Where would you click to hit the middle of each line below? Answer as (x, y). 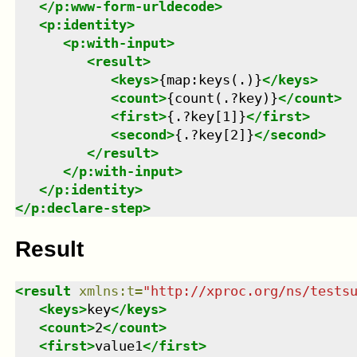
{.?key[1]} (206, 116)
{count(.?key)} (222, 98)
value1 (118, 346)
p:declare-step (86, 208)
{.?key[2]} (214, 134)
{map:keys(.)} (210, 79)
